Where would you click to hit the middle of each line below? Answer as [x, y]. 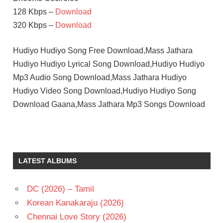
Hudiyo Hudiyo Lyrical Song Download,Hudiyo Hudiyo [109, 64]
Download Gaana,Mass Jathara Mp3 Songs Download [109, 104]
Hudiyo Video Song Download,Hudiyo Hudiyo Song [104, 91]
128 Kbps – [34, 11]
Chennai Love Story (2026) [76, 217]
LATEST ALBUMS [47, 161]
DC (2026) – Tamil [60, 189]
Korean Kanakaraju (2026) [75, 203]
